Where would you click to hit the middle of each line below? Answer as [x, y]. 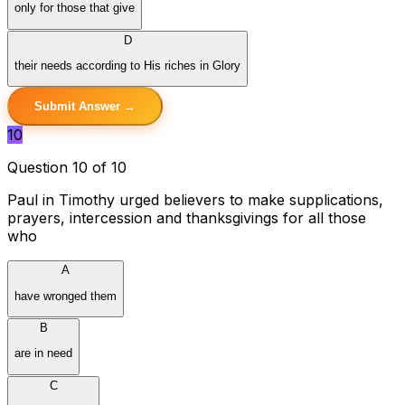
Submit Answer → [85, 107]
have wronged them [66, 296]
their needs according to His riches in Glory [127, 66]
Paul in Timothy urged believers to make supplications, [195, 200]
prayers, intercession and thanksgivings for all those [187, 218]
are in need [43, 353]
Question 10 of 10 [67, 168]
